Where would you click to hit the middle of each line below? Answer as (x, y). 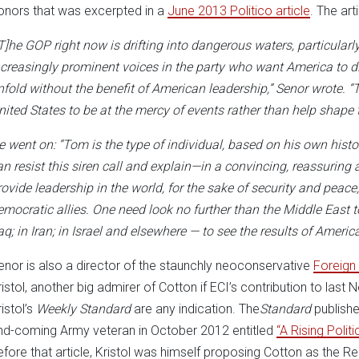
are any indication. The (195, 309)
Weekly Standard (83, 309)
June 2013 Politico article (239, 10)
